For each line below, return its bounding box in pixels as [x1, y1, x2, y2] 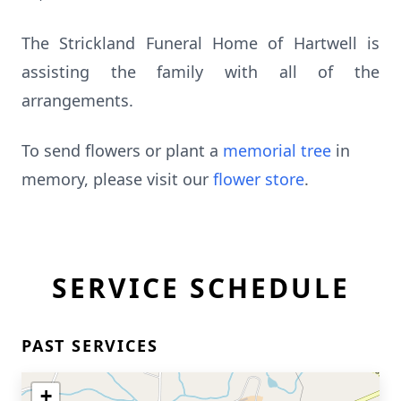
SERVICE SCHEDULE [51, 269, 350, 306]
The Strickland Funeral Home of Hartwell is [21, 32, 380, 54]
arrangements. [21, 90, 133, 111]
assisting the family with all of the [21, 61, 380, 82]
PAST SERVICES [21, 335, 158, 356]
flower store [213, 168, 304, 190]
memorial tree [223, 140, 331, 161]
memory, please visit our [21, 168, 213, 190]
